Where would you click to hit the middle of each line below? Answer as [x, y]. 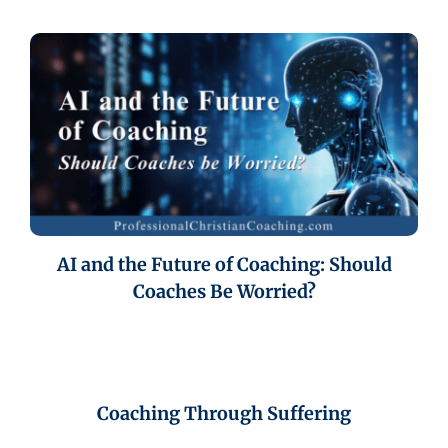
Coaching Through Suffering [224, 414]
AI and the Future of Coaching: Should [224, 265]
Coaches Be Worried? [224, 292]
